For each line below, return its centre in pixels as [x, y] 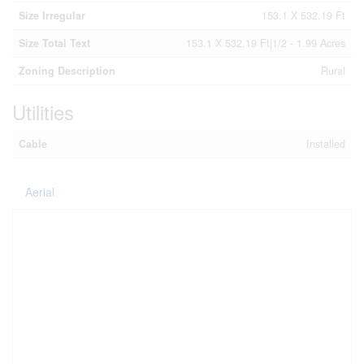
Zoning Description [67, 71]
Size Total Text [54, 43]
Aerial [40, 192]
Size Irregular [52, 15]
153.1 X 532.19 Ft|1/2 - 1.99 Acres [266, 43]
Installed [326, 144]
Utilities [43, 112]
